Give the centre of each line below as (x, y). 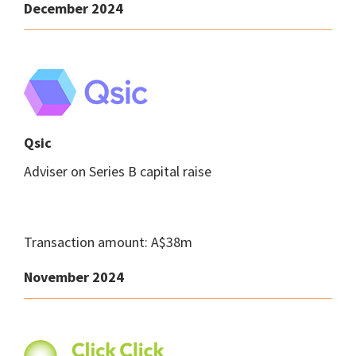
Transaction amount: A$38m (108, 242)
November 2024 (74, 277)
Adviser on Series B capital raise (118, 171)
